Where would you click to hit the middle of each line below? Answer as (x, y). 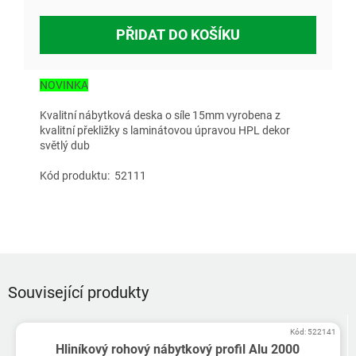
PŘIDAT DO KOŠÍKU (178, 35)
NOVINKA (64, 85)
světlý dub (65, 146)
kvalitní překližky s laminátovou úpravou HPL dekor (165, 131)
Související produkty (78, 293)
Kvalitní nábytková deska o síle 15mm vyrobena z (160, 116)
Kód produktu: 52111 (93, 176)
